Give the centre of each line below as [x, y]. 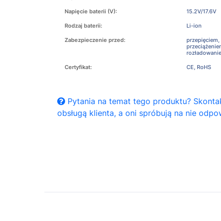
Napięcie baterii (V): [91, 11]
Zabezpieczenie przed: [95, 40]
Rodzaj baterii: [83, 26]
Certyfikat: [78, 67]
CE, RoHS [199, 67]
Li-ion [194, 26]
